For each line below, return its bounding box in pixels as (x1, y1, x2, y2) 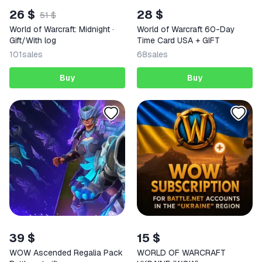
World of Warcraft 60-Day (137, 24, 235, 35)
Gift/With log (9, 35, 56, 46)
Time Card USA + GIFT (137, 35, 220, 46)
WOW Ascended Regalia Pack (9, 247, 123, 258)
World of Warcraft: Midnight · (9, 24, 114, 35)
